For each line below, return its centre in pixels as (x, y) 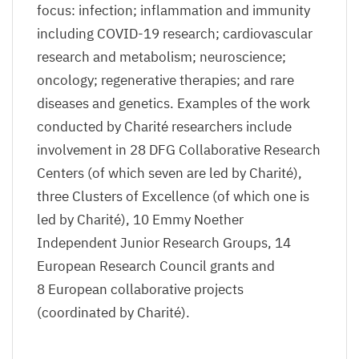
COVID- (120, 33)
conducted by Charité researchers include (164, 126)
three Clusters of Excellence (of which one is (173, 196)
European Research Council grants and (156, 266)
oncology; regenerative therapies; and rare (165, 80)
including (67, 33)
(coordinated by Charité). (113, 312)
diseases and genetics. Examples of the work (173, 103)
